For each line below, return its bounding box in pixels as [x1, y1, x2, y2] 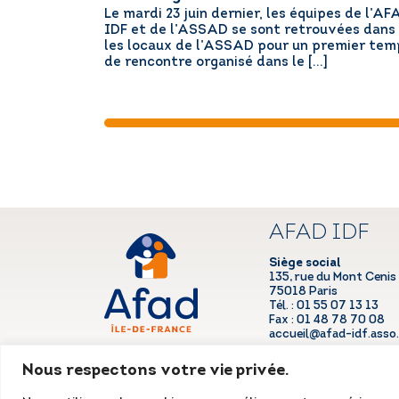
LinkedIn [267, 353, 281, 375]
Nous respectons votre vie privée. [22, 362, 289, 379]
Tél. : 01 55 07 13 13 [268, 300, 379, 313]
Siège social [268, 257, 341, 270]
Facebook [289, 353, 302, 375]
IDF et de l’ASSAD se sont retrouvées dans [104, 24, 395, 38]
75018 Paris [268, 286, 338, 298]
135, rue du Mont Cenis [268, 272, 396, 284]
